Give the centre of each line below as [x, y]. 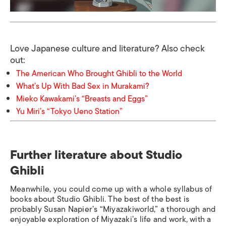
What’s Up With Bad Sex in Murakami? [83, 87]
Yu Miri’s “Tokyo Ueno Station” [69, 112]
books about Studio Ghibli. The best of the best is [100, 200]
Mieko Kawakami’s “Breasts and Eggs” [83, 99]
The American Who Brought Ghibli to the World [99, 74]
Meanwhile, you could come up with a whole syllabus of [111, 189]
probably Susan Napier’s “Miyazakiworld [82, 210]
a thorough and [188, 210]
